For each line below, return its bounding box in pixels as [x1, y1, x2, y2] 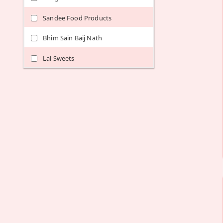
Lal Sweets [43, 53, 75, 63]
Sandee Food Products [43, 13, 112, 22]
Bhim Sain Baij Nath [43, 33, 103, 43]
